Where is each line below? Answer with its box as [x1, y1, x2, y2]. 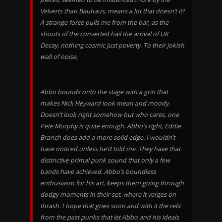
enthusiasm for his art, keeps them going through [40, 179, 184, 188]
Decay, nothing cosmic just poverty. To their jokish [40, 41, 184, 50]
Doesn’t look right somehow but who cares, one [40, 111, 179, 119]
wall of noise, [40, 53, 78, 61]
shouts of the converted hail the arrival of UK [40, 30, 168, 39]
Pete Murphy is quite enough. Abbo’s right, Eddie [40, 122, 181, 131]
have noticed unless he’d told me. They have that [40, 145, 180, 154]
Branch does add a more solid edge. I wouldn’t [40, 133, 175, 142]
